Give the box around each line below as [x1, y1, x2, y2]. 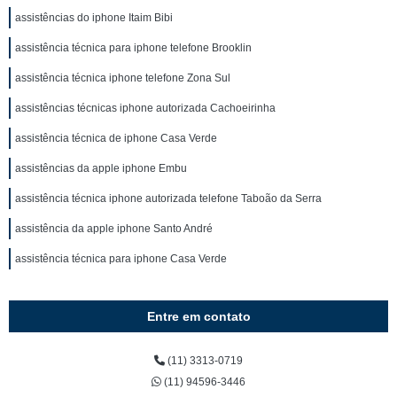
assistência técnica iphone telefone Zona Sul [15, 72, 230, 84]
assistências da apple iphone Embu [15, 162, 187, 175]
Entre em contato [146, 309, 251, 323]
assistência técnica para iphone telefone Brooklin [15, 42, 252, 54]
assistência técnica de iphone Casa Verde [15, 132, 217, 144]
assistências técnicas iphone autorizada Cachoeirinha [15, 102, 276, 114]
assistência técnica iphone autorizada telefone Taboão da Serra [15, 192, 322, 205]
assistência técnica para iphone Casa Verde [15, 253, 227, 265]
